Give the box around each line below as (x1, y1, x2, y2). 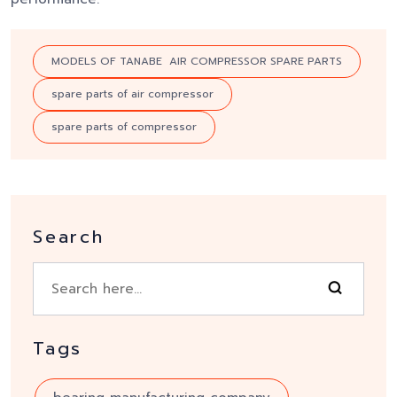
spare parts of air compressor (51, 86, 214, 103)
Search (33, 223, 105, 251)
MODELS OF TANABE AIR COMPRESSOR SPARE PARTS (51, 53, 342, 70)
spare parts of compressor (51, 119, 197, 136)
